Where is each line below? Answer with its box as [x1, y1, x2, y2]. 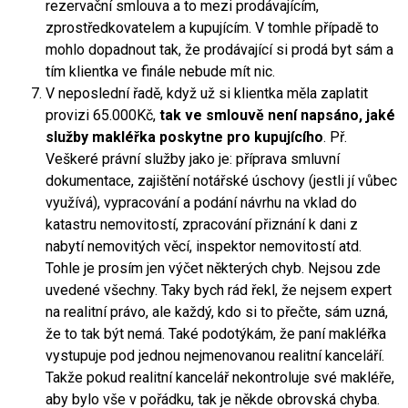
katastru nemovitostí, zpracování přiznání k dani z [46, 215, 358, 233]
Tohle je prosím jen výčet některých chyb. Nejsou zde [46, 259, 381, 277]
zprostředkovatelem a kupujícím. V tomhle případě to [46, 18, 379, 36]
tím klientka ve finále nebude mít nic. [46, 62, 275, 80]
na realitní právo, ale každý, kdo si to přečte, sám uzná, [46, 302, 388, 321]
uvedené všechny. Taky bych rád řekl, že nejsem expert [46, 280, 392, 299]
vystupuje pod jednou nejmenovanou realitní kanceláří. [46, 346, 384, 364]
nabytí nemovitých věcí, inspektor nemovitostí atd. [46, 237, 362, 255]
